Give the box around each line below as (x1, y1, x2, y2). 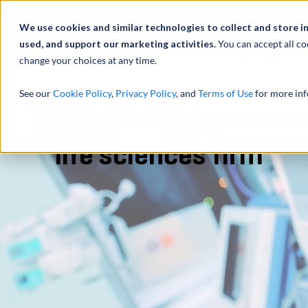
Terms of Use (198, 87, 253, 99)
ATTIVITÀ (220, 56, 278, 69)
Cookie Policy (53, 87, 111, 99)
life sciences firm (55, 141, 263, 170)
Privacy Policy (115, 87, 176, 99)
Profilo (255, 7, 282, 16)
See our (19, 87, 53, 99)
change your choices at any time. (19, 54, 157, 66)
